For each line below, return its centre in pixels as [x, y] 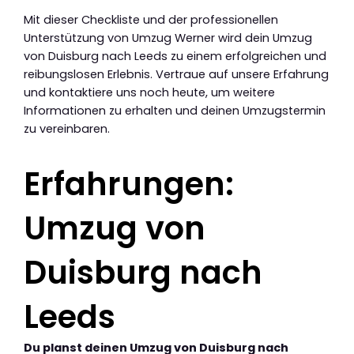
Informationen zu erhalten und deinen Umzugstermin [175, 111]
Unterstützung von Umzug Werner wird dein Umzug [168, 38]
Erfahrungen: [129, 185]
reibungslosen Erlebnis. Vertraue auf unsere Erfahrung [176, 75]
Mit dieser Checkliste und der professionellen [151, 20]
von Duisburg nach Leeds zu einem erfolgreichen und [175, 56]
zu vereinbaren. [67, 129]
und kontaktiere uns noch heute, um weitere [149, 93]
